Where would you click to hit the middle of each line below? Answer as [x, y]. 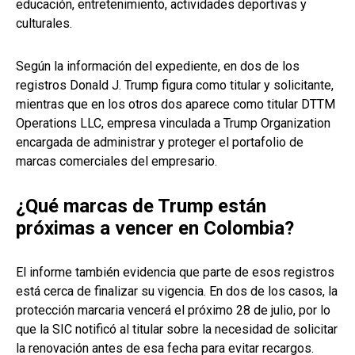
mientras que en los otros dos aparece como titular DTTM [176, 105]
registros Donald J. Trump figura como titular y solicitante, [175, 86]
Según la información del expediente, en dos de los [158, 67]
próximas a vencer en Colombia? [155, 229]
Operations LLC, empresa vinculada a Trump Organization [173, 124]
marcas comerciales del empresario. [116, 162]
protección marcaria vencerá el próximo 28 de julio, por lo [173, 311]
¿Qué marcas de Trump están [141, 206]
